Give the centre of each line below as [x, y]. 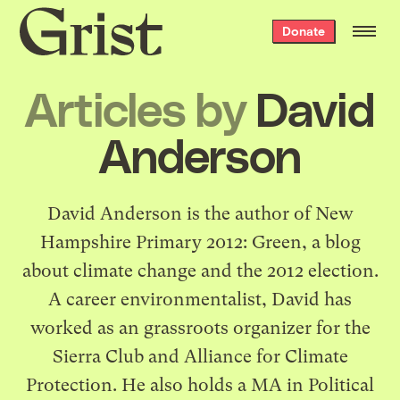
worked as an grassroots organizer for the [200, 328]
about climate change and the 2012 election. [200, 271]
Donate [303, 31]
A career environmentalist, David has [200, 299]
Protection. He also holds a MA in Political [200, 385]
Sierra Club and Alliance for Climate [200, 356]
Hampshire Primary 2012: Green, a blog [200, 242]
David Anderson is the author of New [200, 213]
